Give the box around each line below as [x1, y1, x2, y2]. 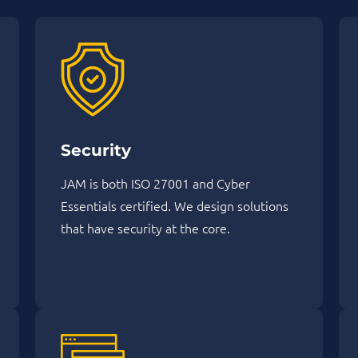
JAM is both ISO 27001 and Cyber [61, 174, 250, 193]
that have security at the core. [61, 219, 230, 237]
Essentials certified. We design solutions [61, 197, 288, 215]
